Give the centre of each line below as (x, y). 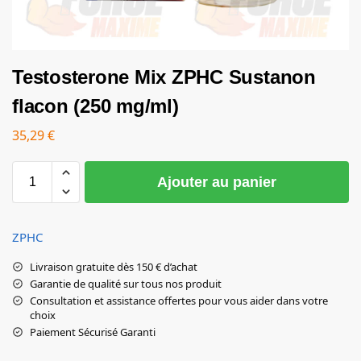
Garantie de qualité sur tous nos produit (126, 283)
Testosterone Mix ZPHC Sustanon (164, 77)
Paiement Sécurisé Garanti (93, 332)
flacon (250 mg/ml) (95, 106)
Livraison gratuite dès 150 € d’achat (114, 266)
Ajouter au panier (217, 182)
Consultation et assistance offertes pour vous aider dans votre (179, 300)
